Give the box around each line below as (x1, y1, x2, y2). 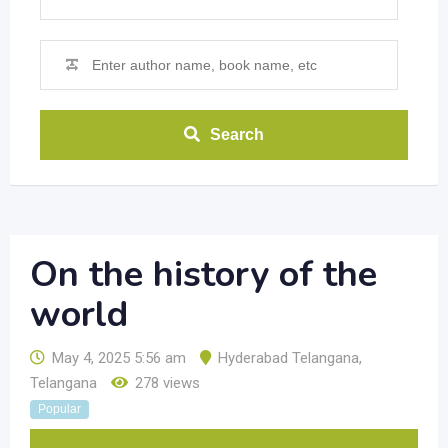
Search (210, 126, 264, 143)
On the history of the (30, 250, 377, 299)
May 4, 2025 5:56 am (52, 349, 186, 367)
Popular (38, 402, 81, 416)
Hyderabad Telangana (218, 349, 359, 367)
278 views (135, 374, 200, 392)
